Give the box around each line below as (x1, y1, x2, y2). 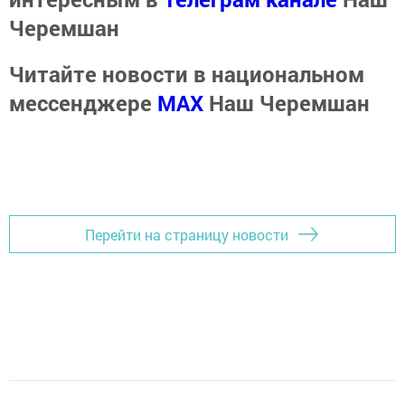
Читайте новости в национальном (9, 60, 364, 89)
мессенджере (9, 89, 157, 118)
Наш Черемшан (209, 89, 370, 118)
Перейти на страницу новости (85, 224, 288, 244)
